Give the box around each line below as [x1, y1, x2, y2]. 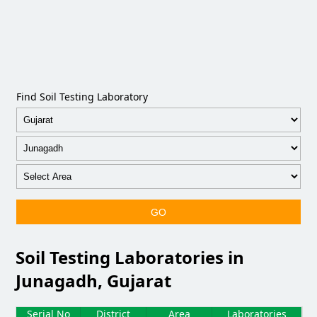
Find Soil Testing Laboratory [16, 90, 149, 103]
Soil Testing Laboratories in [16, 245, 245, 269]
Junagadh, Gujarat [16, 268, 172, 292]
